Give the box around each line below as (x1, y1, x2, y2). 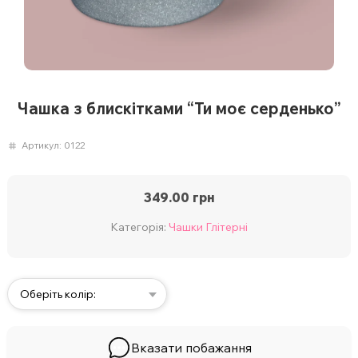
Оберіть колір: (19, 287, 96, 302)
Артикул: (21, 139, 64, 152)
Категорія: (110, 220, 169, 235)
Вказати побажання (130, 340, 252, 356)
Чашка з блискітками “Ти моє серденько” (17, 98, 341, 119)
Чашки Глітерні (169, 220, 248, 235)
